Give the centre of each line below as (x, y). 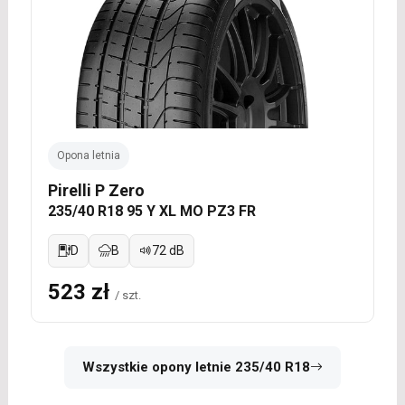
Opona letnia (88, 155)
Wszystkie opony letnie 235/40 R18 (196, 367)
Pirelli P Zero (96, 190)
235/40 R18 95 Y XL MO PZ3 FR (151, 211)
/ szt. (127, 295)
